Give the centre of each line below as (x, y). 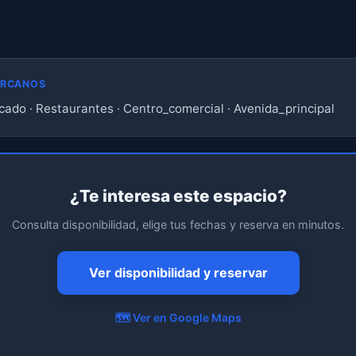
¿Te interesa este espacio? (178, 196)
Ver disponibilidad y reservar (178, 273)
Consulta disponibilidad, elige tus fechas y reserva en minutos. (178, 224)
